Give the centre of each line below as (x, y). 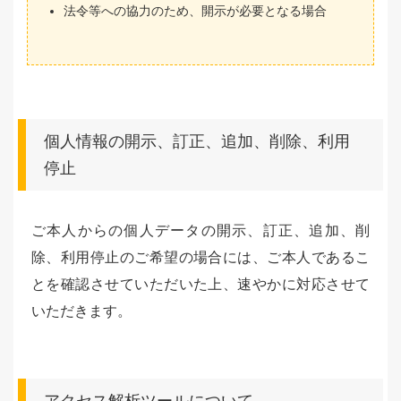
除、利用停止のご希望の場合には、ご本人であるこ (200, 257)
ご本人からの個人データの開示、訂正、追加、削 (200, 230)
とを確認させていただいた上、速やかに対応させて (200, 284)
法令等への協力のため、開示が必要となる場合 (195, 11)
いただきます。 (81, 311)
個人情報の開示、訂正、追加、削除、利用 (197, 141)
